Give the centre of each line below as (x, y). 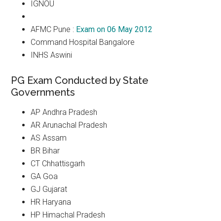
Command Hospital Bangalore (83, 42)
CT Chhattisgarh (58, 164)
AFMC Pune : (54, 29)
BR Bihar (45, 151)
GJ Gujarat (49, 189)
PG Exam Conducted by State (80, 80)
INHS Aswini (52, 55)
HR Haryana (51, 202)
